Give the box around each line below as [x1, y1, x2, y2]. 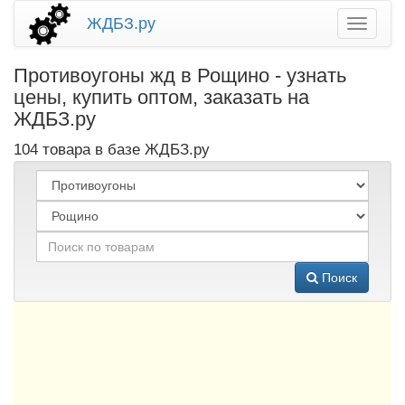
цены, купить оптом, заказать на [14, 86, 309, 108]
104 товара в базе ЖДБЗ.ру [14, 141, 210, 158]
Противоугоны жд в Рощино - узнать [14, 64, 346, 87]
